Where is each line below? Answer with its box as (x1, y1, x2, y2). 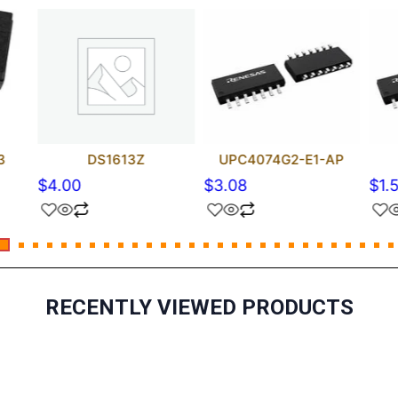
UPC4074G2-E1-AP (219, 151, 345, 169)
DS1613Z (87, 151, 146, 169)
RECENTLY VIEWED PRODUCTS (44, 295, 354, 321)
